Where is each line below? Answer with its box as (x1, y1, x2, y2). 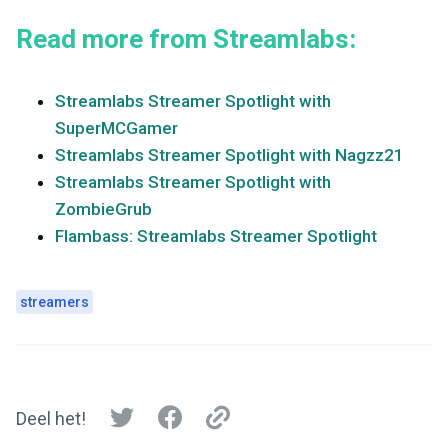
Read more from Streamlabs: (16, 20, 356, 59)
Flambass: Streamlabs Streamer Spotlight (55, 225, 377, 246)
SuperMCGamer (55, 117, 178, 138)
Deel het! (16, 408, 86, 430)
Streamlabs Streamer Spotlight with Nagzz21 (55, 144, 404, 165)
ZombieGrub (55, 198, 152, 219)
